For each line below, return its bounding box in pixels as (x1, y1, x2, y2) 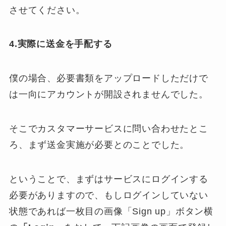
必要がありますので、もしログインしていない (9, 190, 208, 200)
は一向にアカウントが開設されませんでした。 (9, 89, 208, 100)
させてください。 (9, 5, 85, 15)
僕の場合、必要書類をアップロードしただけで (9, 73, 208, 84)
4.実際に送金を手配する (9, 39, 112, 49)
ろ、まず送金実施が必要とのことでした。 (9, 140, 190, 150)
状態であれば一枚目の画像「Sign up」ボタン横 (9, 206, 214, 216)
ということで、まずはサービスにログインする (9, 174, 208, 184)
